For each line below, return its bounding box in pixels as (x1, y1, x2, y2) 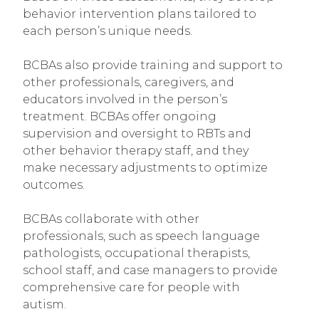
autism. (23, 298, 66, 312)
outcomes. (23, 178, 88, 192)
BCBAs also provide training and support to (23, 58, 283, 73)
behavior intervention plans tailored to (23, 7, 256, 21)
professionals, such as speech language (23, 229, 260, 244)
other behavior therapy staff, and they (23, 144, 249, 158)
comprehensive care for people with (23, 281, 240, 295)
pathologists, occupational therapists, (23, 246, 250, 261)
